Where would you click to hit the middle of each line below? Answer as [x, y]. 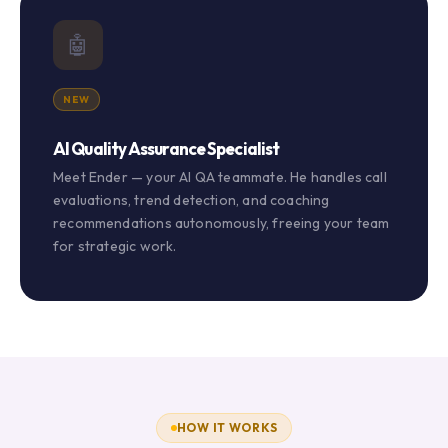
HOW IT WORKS [227, 428]
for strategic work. [115, 246]
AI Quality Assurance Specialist [166, 149]
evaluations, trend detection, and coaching [191, 200]
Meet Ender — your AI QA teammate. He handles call [220, 177]
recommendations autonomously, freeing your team [221, 223]
